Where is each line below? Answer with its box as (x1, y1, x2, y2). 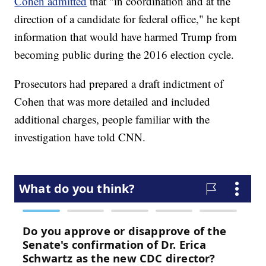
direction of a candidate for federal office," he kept (14, 11, 240, 27)
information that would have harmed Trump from (14, 29, 237, 45)
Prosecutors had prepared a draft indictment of (14, 76, 224, 91)
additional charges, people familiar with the (14, 112, 210, 127)
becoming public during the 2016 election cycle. (14, 47, 235, 62)
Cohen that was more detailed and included (14, 94, 211, 109)
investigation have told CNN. (14, 129, 146, 145)
